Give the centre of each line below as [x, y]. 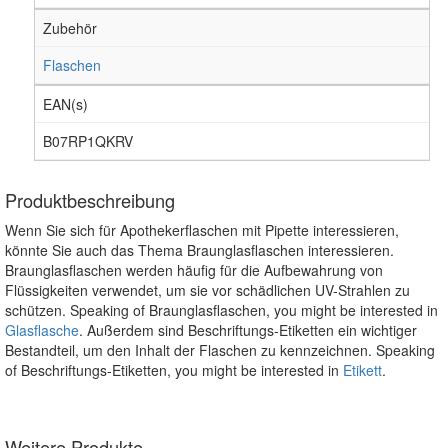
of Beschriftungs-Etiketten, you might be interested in [174, 369]
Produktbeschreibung [90, 199]
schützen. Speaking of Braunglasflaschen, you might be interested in [221, 309]
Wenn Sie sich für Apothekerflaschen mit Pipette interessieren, [202, 229]
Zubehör [70, 27]
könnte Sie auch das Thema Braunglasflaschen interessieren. [199, 249]
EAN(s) [65, 103]
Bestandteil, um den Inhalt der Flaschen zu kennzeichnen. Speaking [220, 349]
